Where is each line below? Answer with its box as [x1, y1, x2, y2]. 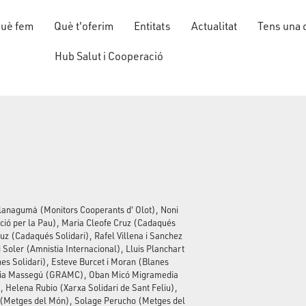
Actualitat [191, 19, 238, 33]
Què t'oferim [54, 19, 114, 33]
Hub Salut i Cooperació [54, 49, 163, 64]
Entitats [134, 19, 171, 33]
